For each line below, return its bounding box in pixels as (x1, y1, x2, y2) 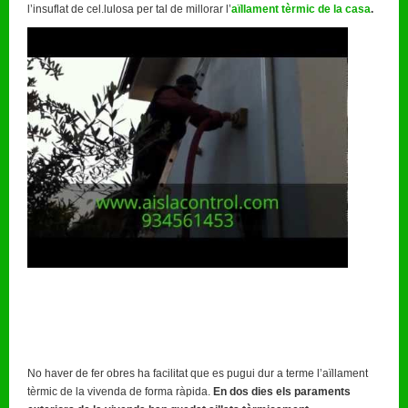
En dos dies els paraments (213, 384, 351, 398)
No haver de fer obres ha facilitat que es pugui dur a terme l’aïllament (27, 366, 368, 380)
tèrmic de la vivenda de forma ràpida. (27, 384, 213, 398)
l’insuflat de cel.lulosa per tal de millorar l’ (27, 2, 231, 15)
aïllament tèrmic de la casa (231, 2, 371, 15)
